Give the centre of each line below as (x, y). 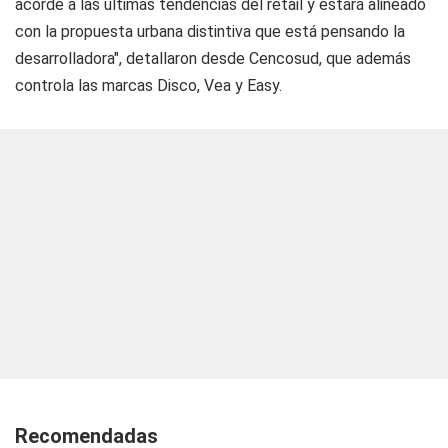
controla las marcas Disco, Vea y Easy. (148, 85)
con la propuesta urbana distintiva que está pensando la (210, 31)
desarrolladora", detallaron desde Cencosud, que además (213, 58)
